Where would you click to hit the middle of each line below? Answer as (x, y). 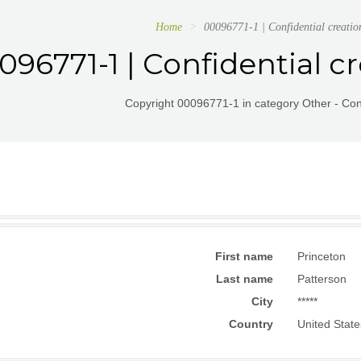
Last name (245, 279)
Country (251, 324)
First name (244, 256)
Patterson (322, 279)
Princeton (322, 256)
